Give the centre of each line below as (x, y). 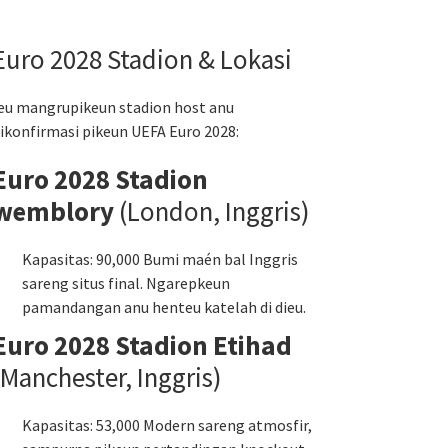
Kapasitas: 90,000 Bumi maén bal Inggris (160, 259)
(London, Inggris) (212, 211)
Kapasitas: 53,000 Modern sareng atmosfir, (167, 425)
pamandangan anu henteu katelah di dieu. (164, 307)
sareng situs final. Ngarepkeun (126, 283)
